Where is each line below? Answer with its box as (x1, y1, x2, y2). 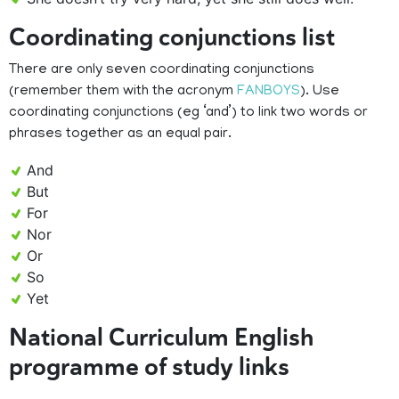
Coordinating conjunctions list (9, 22, 335, 53)
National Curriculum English (9, 322, 313, 354)
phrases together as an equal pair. (9, 126, 235, 143)
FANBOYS (237, 84, 300, 101)
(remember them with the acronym (9, 84, 237, 101)
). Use (300, 84, 339, 101)
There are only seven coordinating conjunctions (9, 62, 314, 79)
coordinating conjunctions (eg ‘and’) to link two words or (9, 105, 368, 122)
